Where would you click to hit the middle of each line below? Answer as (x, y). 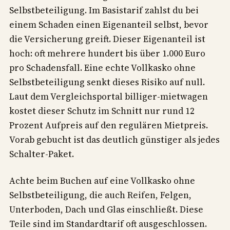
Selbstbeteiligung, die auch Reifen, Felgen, (100, 195)
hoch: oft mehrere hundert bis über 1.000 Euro (107, 54)
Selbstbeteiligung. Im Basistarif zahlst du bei (104, 11)
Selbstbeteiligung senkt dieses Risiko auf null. (107, 82)
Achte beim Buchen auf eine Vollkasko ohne (102, 181)
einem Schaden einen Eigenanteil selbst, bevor (109, 25)
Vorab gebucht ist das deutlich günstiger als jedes (114, 140)
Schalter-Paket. (42, 154)
